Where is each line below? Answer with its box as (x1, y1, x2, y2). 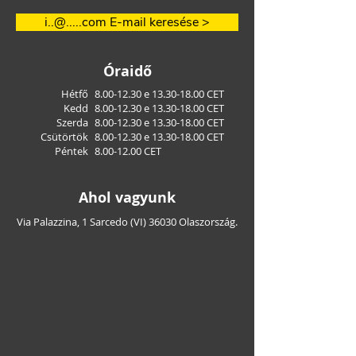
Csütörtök (41, 130, 88, 144)
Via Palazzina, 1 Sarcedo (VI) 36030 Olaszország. (17, 215, 238, 229)
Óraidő (103, 61, 152, 81)
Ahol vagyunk (79, 188, 176, 207)
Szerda (56, 115, 88, 130)
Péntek (55, 144, 88, 158)
